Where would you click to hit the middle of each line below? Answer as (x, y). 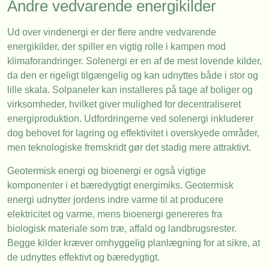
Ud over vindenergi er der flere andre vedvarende (112, 32)
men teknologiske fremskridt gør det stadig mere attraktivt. (129, 148)
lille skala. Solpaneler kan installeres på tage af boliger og (130, 90)
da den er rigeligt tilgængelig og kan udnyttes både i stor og (133, 76)
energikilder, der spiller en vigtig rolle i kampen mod (116, 47)
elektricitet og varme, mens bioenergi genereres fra (115, 214)
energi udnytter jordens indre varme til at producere (115, 199)
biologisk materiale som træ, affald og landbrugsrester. (122, 228)
